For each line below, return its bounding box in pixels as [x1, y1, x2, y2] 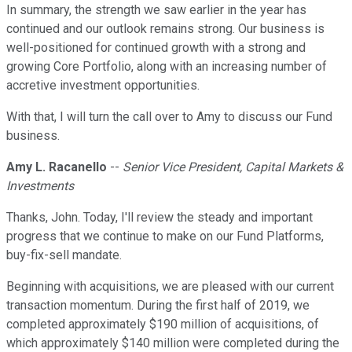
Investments [6, 178, 74, 194]
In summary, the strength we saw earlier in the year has [6, 2, 306, 18]
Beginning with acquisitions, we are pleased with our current [6, 279, 334, 295]
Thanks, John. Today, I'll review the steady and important [6, 210, 313, 225]
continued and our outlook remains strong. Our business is [6, 21, 324, 37]
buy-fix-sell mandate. [6, 247, 122, 263]
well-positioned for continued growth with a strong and [6, 40, 306, 56]
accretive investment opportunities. [6, 78, 200, 93]
